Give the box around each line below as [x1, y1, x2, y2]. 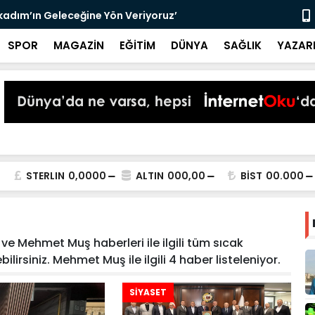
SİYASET [129, 286, 167, 298]
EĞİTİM [120, 38, 155, 53]
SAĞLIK [224, 38, 262, 53]
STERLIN [26, 169, 65, 183]
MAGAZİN [53, 38, 104, 53]
